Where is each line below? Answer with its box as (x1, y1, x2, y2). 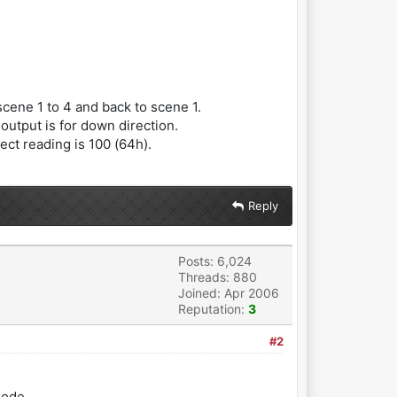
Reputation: (177, 301, 248, 316)
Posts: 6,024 (177, 253, 252, 269)
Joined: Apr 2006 (177, 285, 279, 300)
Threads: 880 (177, 269, 257, 284)
